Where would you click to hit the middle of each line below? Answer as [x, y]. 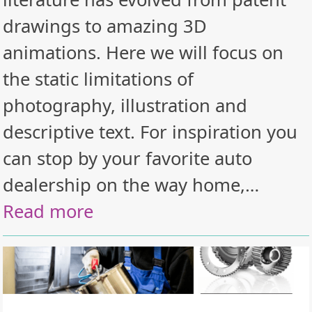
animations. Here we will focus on [143, 53]
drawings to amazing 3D [105, 26]
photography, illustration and [125, 106]
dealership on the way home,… [131, 185]
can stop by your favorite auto [128, 158]
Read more [48, 211]
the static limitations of [99, 79]
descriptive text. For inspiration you [150, 132]
